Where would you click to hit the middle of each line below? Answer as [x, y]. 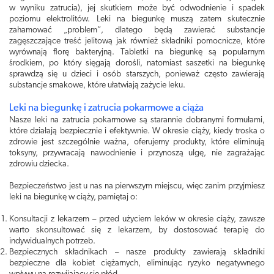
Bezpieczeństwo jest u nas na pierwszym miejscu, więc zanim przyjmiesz [137, 186]
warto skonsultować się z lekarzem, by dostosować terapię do [137, 230]
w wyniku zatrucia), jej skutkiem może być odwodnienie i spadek [137, 8]
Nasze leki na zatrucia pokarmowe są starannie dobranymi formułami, [137, 120]
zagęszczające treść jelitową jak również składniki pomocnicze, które [137, 41]
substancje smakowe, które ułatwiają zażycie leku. [97, 85]
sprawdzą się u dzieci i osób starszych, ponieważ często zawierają [137, 74]
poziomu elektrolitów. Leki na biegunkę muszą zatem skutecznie [137, 19]
